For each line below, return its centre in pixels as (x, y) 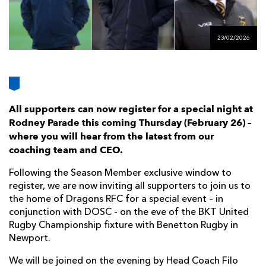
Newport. (30, 239)
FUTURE (216, 11)
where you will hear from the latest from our (111, 137)
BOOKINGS (223, 30)
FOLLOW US (118, 20)
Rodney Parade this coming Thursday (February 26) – (130, 123)
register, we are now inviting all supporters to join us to (130, 187)
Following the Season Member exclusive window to (120, 174)
